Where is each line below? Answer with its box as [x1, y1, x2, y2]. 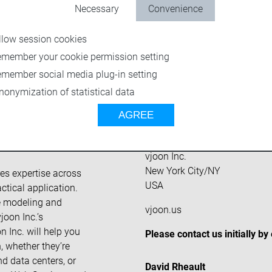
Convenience [148, 2, 203, 15]
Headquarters [145, 118, 236, 135]
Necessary [74, 2, 119, 15]
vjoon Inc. [145, 151, 186, 162]
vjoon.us [145, 204, 182, 216]
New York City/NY [145, 165, 220, 177]
